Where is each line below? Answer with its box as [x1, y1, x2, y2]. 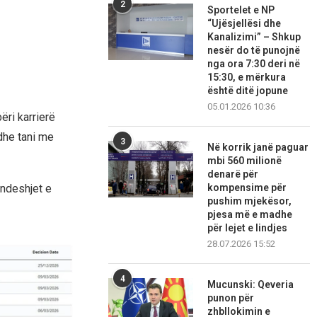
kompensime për [207, 182, 287, 194]
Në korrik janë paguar [207, 142, 309, 154]
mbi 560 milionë [207, 155, 282, 167]
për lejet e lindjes [207, 222, 288, 234]
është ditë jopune [207, 85, 289, 97]
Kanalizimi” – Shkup [207, 31, 301, 43]
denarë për [207, 168, 259, 180]
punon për [207, 292, 255, 304]
